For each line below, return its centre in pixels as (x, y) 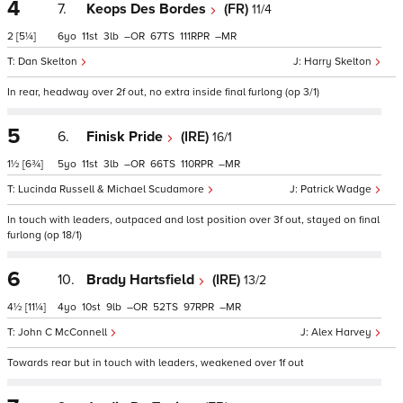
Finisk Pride (126, 137)
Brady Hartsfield (142, 280)
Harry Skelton (339, 62)
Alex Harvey (343, 332)
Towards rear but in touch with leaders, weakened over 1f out (156, 363)
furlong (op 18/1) (45, 235)
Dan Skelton (49, 62)
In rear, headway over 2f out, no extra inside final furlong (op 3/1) (163, 92)
